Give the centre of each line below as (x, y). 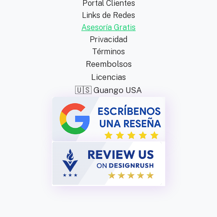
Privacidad (108, 39)
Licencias (108, 77)
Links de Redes (108, 15)
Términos (108, 51)
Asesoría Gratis (108, 27)
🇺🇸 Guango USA (108, 90)
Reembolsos (108, 64)
